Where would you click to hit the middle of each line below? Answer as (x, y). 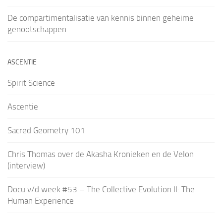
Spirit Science (31, 83)
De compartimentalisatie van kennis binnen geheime (101, 18)
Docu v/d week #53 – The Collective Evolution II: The (101, 189)
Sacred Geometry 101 (46, 130)
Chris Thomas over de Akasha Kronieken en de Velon (101, 154)
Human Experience (41, 200)
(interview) (26, 165)
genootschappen (37, 29)
